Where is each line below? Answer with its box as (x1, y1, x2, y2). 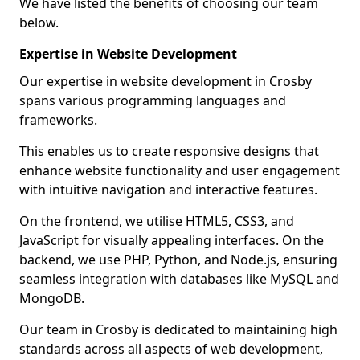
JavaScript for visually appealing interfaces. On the (19, 231, 324, 249)
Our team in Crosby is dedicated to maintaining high (19, 321, 337, 338)
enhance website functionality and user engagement (19, 162, 340, 179)
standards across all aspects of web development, (19, 340, 323, 358)
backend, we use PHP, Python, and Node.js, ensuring (19, 251, 337, 268)
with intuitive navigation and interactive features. (19, 181, 317, 198)
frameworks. (19, 111, 97, 129)
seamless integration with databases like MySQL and (19, 270, 339, 288)
